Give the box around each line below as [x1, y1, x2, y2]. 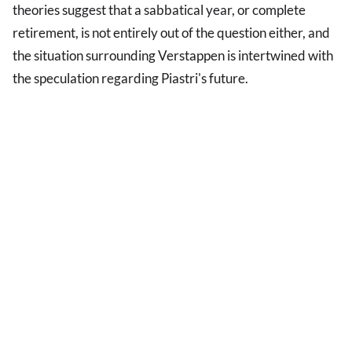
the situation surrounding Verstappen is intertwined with [13, 47, 333, 64]
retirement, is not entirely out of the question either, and [13, 24, 330, 42]
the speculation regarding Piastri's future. [13, 70, 248, 87]
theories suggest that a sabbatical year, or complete [13, 2, 306, 19]
